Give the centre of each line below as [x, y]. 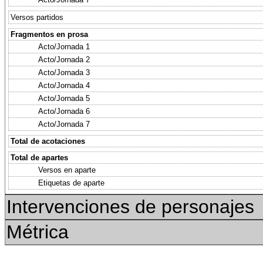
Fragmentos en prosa [49, 34]
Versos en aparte [67, 170]
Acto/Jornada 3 [64, 73]
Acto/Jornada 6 [64, 111]
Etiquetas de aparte [71, 183]
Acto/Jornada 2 [64, 60]
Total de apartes [39, 158]
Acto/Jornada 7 [64, 124]
